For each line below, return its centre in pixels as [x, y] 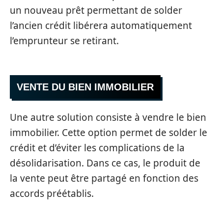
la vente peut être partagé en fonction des [104, 178]
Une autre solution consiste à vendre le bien [108, 117]
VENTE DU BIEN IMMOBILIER [85, 87]
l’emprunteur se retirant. [64, 41]
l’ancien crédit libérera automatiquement [101, 25]
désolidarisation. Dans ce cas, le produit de [105, 163]
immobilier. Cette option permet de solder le [109, 132]
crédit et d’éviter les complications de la [97, 148]
